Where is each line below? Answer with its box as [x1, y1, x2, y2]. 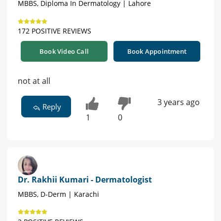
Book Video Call [39, 47, 89, 56]
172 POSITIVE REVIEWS [18, 26, 91, 36]
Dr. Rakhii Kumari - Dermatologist [18, 174, 152, 185]
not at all [18, 75, 50, 87]
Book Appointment [127, 47, 187, 56]
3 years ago [157, 97, 200, 108]
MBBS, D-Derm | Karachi [18, 189, 99, 199]
